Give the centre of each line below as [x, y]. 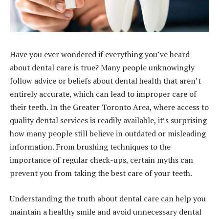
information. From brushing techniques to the [90, 147]
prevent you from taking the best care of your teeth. [102, 173]
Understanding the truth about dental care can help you [108, 198]
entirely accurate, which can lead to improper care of [103, 94]
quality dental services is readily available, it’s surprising [108, 120]
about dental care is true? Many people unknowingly [102, 68]
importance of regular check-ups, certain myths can [101, 160]
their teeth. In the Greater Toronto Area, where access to [109, 107]
